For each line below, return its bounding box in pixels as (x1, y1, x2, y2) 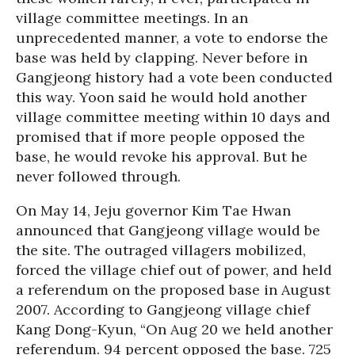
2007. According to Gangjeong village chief (16, 300, 310, 319)
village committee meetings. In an (16, 9, 248, 28)
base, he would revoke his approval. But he (16, 147, 307, 166)
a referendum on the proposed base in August (16, 281, 330, 300)
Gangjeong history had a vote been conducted (16, 68, 333, 87)
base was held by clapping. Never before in (16, 48, 307, 67)
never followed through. (16, 167, 181, 186)
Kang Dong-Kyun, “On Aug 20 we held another (16, 320, 333, 339)
